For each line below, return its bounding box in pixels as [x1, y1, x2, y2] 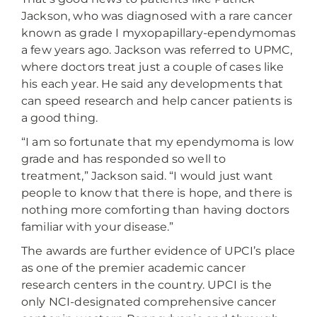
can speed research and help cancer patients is [21, 94, 293, 108]
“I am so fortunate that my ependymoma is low [21, 135, 294, 149]
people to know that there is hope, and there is [21, 186, 293, 200]
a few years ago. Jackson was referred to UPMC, [21, 43, 293, 57]
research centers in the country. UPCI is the [21, 278, 272, 292]
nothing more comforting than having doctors [21, 203, 289, 217]
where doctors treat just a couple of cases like [21, 60, 284, 74]
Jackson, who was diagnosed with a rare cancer [21, 9, 293, 23]
